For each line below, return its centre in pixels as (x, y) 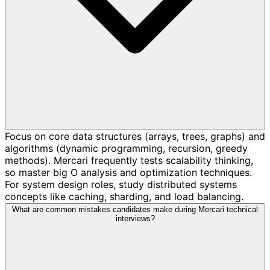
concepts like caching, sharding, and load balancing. (124, 196)
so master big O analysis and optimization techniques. (128, 172)
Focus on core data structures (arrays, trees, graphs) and (135, 136)
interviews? (135, 218)
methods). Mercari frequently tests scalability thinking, (129, 160)
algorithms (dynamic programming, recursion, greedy (126, 148)
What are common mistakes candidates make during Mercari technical (135, 209)
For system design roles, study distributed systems (121, 184)
